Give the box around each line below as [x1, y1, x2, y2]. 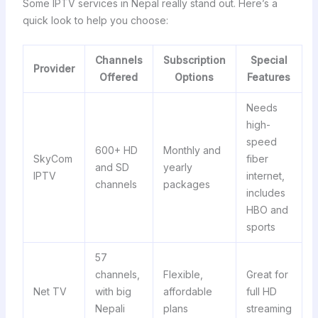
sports [246, 220, 275, 233]
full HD [246, 285, 277, 297]
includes [246, 186, 285, 199]
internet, [246, 169, 285, 182]
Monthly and [163, 143, 221, 156]
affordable [163, 285, 212, 297]
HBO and [246, 203, 288, 216]
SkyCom [33, 152, 72, 165]
